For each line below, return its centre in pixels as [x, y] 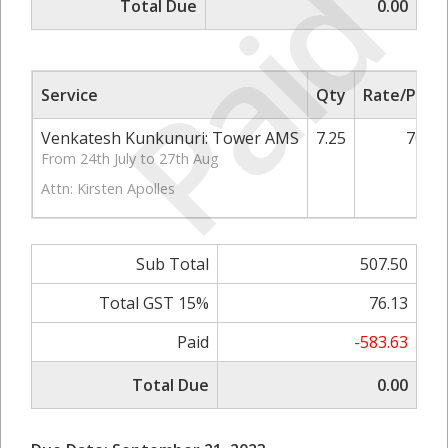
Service [69, 95]
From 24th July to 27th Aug [130, 159]
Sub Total [172, 264]
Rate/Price [404, 95]
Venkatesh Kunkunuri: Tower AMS [170, 138]
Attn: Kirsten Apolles [108, 189]
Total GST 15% [154, 303]
